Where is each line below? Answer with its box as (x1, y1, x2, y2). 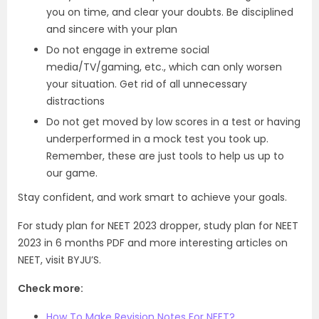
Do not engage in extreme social (46, 43, 209, 58)
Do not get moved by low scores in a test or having (46, 115, 300, 130)
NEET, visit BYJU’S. (18, 253, 101, 268)
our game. (46, 166, 98, 181)
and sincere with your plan (46, 22, 177, 37)
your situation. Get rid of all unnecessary (46, 77, 247, 92)
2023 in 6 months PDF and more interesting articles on (18, 236, 288, 251)
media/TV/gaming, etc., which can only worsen (46, 60, 282, 75)
